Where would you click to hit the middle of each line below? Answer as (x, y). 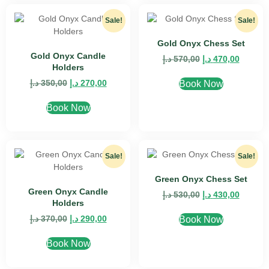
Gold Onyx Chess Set (201, 43)
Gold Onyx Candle (68, 56)
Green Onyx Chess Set (201, 179)
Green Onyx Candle (68, 192)
